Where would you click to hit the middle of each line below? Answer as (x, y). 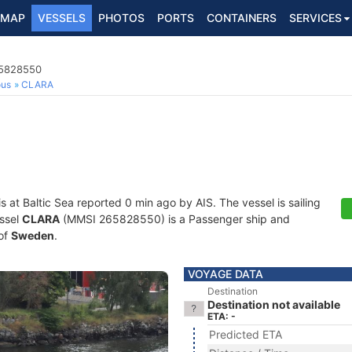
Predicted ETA (246, 334)
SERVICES (315, 18)
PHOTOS (121, 18)
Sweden (33, 235)
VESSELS (62, 18)
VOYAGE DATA (225, 274)
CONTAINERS (242, 18)
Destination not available (274, 304)
